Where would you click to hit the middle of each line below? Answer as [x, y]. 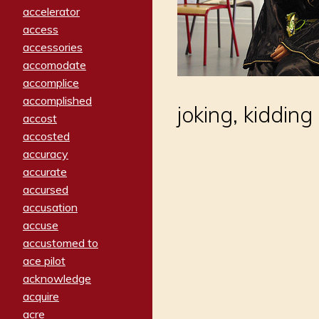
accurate [45, 172]
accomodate [54, 65]
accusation [50, 208]
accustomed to [61, 243]
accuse [41, 225]
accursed [46, 190]
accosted [46, 136]
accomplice [51, 83]
